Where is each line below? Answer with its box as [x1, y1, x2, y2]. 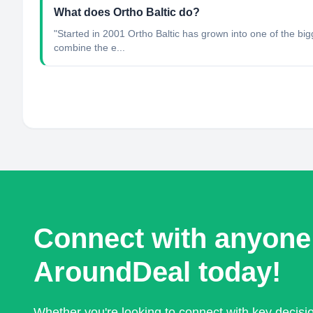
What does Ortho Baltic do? [54, 6, 200, 18]
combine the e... [54, 42, 125, 53]
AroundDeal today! [34, 256, 281, 288]
